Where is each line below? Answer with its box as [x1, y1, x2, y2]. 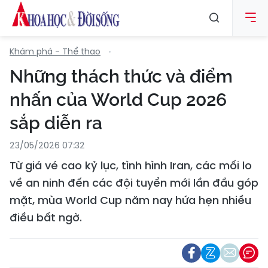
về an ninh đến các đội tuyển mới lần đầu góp [10, 175, 258, 190]
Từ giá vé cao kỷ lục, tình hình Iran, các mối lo [10, 158, 252, 173]
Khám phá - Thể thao [10, 45, 100, 57]
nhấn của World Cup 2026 [10, 89, 227, 110]
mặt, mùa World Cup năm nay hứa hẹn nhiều [10, 193, 251, 208]
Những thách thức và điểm [10, 66, 233, 87]
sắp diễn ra [10, 112, 102, 133]
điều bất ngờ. [10, 210, 82, 225]
